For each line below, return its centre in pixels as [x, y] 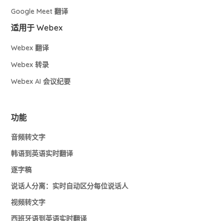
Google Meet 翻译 [40, 11]
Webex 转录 [30, 64]
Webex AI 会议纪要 [41, 81]
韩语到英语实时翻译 [42, 153]
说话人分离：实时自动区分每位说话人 [70, 186]
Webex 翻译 [30, 48]
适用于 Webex [37, 27]
